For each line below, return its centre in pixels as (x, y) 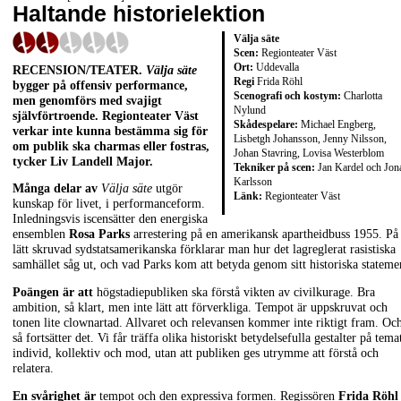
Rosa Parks (99, 235)
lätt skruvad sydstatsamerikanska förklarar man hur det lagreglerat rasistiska (204, 250)
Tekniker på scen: (274, 167)
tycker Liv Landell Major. (83, 161)
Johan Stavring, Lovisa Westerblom (309, 153)
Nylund (250, 110)
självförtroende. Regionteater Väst (106, 115)
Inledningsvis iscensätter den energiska (110, 219)
